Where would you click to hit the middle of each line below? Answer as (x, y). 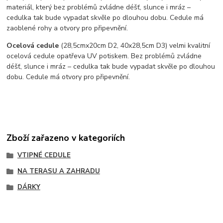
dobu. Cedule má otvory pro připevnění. (68, 77)
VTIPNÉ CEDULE (44, 156)
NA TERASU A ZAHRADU (58, 171)
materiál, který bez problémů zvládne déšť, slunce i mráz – (99, 7)
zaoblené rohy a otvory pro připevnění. (71, 28)
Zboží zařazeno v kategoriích (66, 138)
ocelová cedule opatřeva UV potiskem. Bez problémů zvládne (104, 56)
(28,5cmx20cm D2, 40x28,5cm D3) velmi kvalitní (135, 46)
